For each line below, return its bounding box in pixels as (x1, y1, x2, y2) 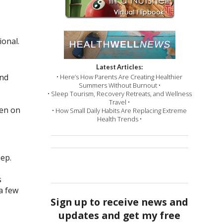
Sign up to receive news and (51, 195, 189, 209)
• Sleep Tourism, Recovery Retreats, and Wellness (47, 89, 192, 99)
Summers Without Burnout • (78, 81, 161, 90)
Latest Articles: (96, 63, 143, 71)
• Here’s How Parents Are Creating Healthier (56, 72, 183, 82)
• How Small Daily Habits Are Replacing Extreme (52, 106, 187, 115)
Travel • (109, 98, 130, 107)
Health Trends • (97, 114, 142, 124)
